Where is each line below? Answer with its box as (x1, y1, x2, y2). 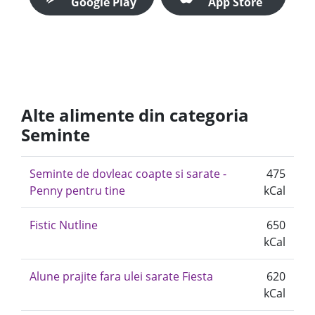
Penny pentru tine (30, 183, 125, 198)
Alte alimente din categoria (21, 103, 249, 127)
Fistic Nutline (30, 217, 98, 233)
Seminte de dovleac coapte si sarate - (30, 166, 226, 181)
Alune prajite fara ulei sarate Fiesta (30, 269, 213, 284)
